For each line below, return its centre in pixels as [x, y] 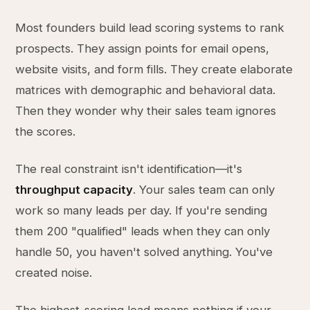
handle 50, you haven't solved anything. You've [144, 252]
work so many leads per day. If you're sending [142, 210]
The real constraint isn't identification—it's [129, 169]
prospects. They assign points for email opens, [143, 48]
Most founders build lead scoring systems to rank [150, 28]
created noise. [54, 273]
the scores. [46, 131]
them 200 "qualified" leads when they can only [143, 231]
